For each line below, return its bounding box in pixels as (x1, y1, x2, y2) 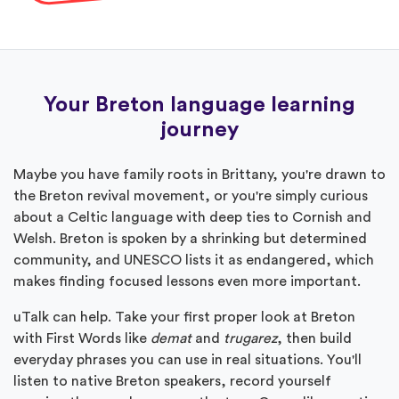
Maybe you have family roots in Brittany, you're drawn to (13, 167, 386, 182)
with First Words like (13, 330, 151, 346)
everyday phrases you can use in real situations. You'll (13, 352, 362, 367)
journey (160, 118, 239, 141)
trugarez (224, 330, 277, 346)
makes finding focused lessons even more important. (13, 273, 361, 289)
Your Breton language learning (44, 94, 355, 116)
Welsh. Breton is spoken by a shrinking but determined (13, 231, 367, 246)
